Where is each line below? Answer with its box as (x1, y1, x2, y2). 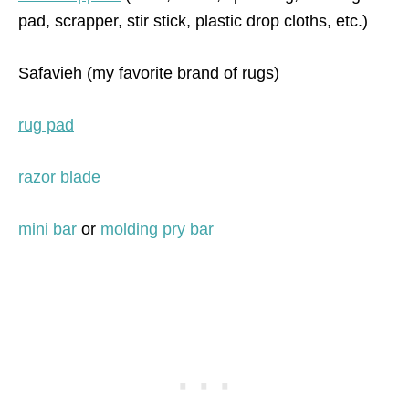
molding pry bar (100, 220, 214, 239)
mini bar (18, 220, 81, 239)
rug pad (18, 116, 74, 135)
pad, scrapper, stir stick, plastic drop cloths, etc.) (18, 12, 368, 31)
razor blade (18, 168, 100, 187)
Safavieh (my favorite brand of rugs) (18, 64, 279, 83)
